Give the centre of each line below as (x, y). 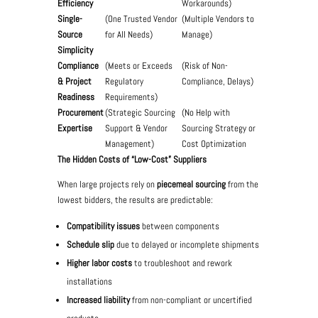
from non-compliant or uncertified (192, 300)
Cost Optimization (214, 144)
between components (180, 226)
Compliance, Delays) (217, 81)
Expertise (75, 128)
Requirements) (131, 97)
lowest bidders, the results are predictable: (135, 200)
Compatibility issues (104, 226)
